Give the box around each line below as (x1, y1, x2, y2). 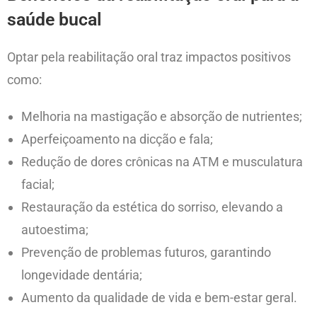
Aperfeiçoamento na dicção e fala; (21, 132, 213, 147)
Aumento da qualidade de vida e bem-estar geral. (21, 290, 297, 306)
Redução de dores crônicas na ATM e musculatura (21, 154, 303, 170)
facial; (21, 177, 54, 192)
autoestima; (21, 222, 88, 238)
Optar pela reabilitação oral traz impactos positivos (7, 50, 291, 65)
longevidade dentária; (21, 267, 142, 283)
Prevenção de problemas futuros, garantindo (21, 245, 271, 260)
